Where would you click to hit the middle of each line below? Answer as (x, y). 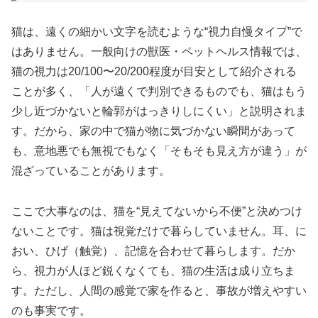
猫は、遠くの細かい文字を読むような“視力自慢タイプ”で (157, 31)
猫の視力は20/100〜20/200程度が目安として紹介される (154, 71)
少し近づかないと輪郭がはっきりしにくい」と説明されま (159, 111)
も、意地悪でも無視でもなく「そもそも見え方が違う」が (159, 150)
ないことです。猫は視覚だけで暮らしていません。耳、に (159, 231)
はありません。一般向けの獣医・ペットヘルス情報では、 (159, 51)
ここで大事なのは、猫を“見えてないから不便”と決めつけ (157, 211)
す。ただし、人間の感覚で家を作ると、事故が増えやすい (159, 290)
